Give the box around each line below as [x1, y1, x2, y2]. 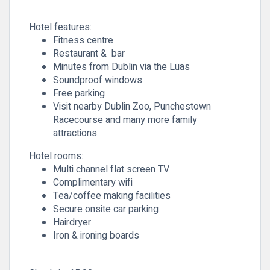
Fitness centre [53, 33, 113, 48]
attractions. [53, 126, 99, 141]
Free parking [53, 86, 105, 101]
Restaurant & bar [53, 46, 125, 61]
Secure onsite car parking [53, 202, 159, 217]
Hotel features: [29, 20, 92, 35]
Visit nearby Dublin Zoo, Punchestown [53, 99, 211, 115]
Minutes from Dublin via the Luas [53, 60, 190, 75]
